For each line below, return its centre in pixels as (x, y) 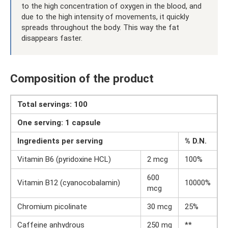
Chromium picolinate (52, 207)
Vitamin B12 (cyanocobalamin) (69, 183)
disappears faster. (52, 38)
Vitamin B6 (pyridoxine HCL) (64, 159)
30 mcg (160, 207)
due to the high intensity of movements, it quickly (105, 17)
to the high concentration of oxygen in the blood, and (111, 6)
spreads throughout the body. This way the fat (100, 28)
